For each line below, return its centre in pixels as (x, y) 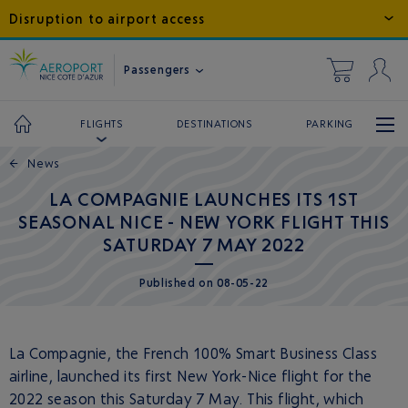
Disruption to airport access (107, 19)
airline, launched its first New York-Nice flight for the (191, 376)
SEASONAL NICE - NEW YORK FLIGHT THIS (204, 222)
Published (169, 283)
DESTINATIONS (215, 123)
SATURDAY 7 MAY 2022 (204, 245)
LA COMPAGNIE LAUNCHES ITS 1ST (204, 199)
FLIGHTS (102, 124)
